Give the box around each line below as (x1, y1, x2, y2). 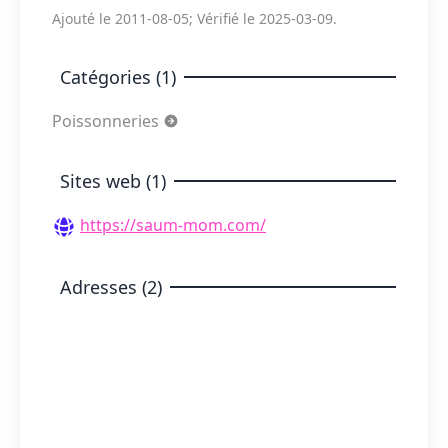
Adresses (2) (60, 274, 162, 299)
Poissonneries (52, 110, 163, 132)
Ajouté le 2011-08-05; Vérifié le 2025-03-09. (52, 9, 337, 28)
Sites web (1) (60, 169, 166, 193)
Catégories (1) (60, 65, 176, 89)
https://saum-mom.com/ (80, 214, 266, 236)
